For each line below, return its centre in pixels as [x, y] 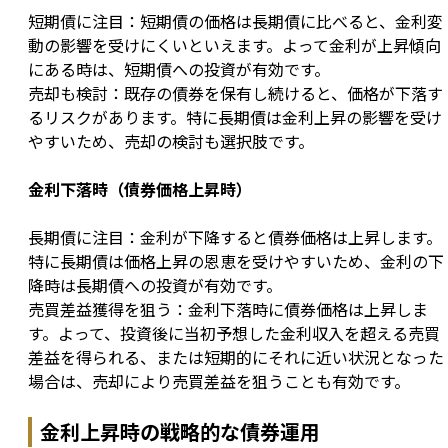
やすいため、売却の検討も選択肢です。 [171, 141]
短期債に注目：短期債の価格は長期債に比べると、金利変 [235, 21]
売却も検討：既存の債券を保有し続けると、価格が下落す [235, 93]
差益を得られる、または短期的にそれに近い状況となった [236, 357]
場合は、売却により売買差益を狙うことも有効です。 [219, 381]
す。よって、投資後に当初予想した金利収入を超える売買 [234, 333]
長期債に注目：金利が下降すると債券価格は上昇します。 [235, 237]
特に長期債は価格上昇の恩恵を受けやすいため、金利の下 [236, 261]
